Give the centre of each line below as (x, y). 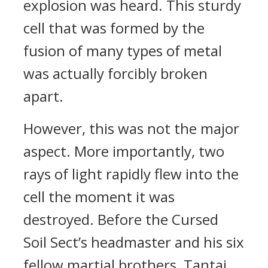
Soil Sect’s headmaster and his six (134, 242)
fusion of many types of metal (123, 51)
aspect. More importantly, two (124, 151)
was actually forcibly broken (115, 73)
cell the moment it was (99, 197)
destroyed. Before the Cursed (121, 219)
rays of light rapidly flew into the (131, 174)
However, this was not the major (131, 128)
